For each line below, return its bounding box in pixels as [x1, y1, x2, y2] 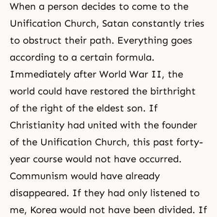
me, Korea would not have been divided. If [10, 204, 207, 216]
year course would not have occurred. [10, 153, 182, 165]
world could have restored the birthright [10, 85, 196, 97]
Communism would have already [10, 170, 160, 182]
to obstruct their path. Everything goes [10, 34, 192, 46]
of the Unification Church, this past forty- [10, 136, 203, 148]
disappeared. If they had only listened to [10, 187, 200, 199]
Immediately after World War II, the [10, 68, 183, 80]
